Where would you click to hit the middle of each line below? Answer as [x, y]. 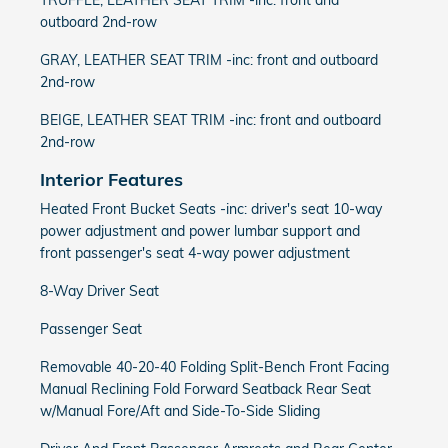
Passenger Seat [91, 329]
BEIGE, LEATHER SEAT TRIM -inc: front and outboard [210, 120]
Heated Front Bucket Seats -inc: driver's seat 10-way [211, 209]
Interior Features [111, 179]
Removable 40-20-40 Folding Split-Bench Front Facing [214, 367]
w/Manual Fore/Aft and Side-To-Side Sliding [180, 411]
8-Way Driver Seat [99, 291]
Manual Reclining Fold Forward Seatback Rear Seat [205, 389]
